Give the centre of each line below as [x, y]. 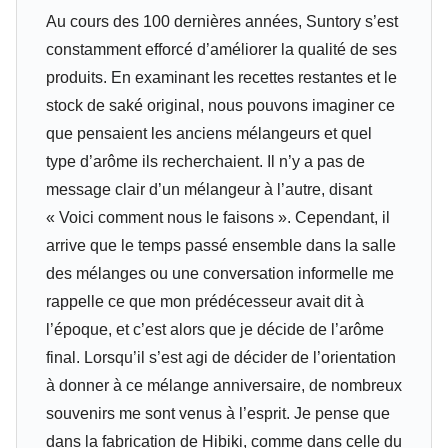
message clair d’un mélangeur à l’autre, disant [208, 190]
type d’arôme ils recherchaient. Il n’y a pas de [205, 162]
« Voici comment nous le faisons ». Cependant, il [217, 218]
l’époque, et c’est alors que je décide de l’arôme [214, 330]
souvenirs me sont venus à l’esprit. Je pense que [217, 414]
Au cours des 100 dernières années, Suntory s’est [221, 22]
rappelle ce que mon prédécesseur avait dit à [204, 302]
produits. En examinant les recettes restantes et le [221, 78]
